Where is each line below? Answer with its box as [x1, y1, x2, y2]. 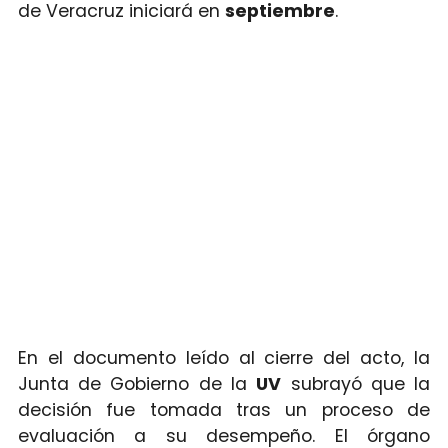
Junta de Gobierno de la [17, 372, 257, 397]
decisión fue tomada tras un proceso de [17, 398, 431, 423]
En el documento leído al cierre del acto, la [17, 346, 431, 371]
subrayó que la [281, 372, 431, 397]
